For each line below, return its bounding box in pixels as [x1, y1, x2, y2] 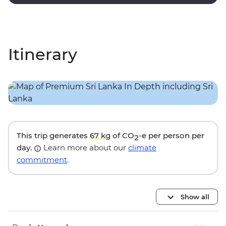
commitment [17, 155, 67, 165]
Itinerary [8, 44, 77, 65]
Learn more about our [41, 143, 128, 153]
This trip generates [17, 131, 90, 141]
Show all [181, 192, 209, 201]
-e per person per [139, 131, 204, 141]
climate [128, 143, 156, 153]
